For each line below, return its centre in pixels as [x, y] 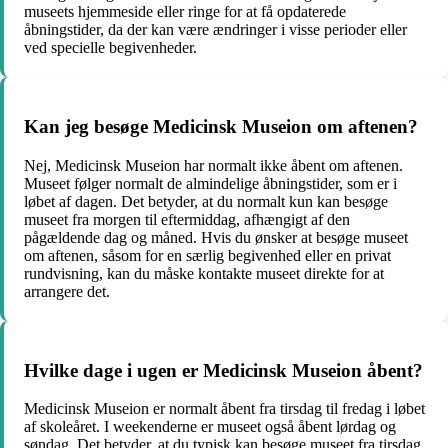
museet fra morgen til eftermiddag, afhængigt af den [187, 219]
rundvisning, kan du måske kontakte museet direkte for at [204, 273]
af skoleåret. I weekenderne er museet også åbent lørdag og [210, 427]
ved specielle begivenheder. [110, 48]
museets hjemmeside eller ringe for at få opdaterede [185, 12]
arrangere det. [67, 291]
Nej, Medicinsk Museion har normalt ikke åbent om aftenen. [213, 165]
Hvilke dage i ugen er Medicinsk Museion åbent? [223, 370]
